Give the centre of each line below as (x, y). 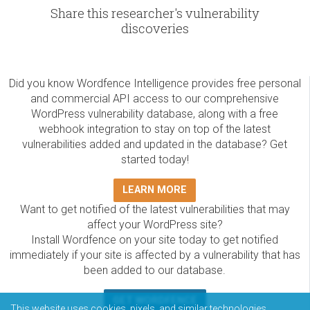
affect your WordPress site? (155, 225)
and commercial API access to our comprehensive (155, 99)
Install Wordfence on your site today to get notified (155, 240)
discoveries (155, 29)
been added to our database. (155, 271)
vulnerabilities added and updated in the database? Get (155, 145)
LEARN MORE (155, 190)
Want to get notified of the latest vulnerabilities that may (155, 210)
